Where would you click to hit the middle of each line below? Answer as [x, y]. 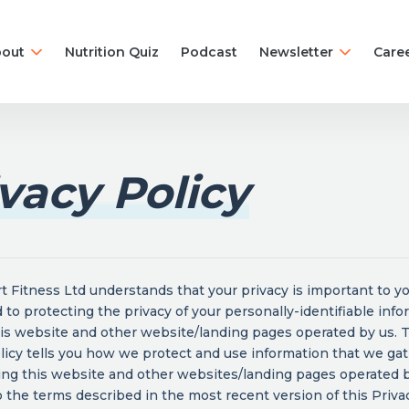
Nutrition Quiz [112, 52]
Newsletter [296, 52]
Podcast [209, 52]
